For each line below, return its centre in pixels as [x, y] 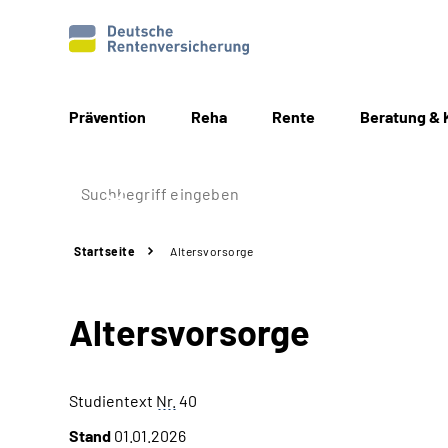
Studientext [112, 400]
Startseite [104, 251]
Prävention [107, 116]
